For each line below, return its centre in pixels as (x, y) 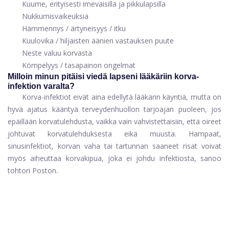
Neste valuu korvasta (57, 53)
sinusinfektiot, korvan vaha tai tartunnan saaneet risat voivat (114, 146)
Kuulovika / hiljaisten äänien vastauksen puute (98, 41)
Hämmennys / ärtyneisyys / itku (74, 29)
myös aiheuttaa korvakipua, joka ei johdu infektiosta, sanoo (114, 158)
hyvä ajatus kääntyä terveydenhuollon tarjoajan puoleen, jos (114, 109)
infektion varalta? (41, 86)
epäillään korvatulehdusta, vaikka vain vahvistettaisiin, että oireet (114, 122)
